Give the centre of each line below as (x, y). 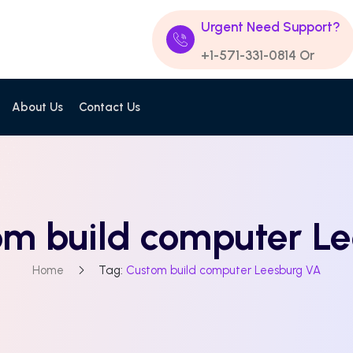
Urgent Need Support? (271, 26)
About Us (37, 107)
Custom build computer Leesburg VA (223, 270)
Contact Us (110, 107)
